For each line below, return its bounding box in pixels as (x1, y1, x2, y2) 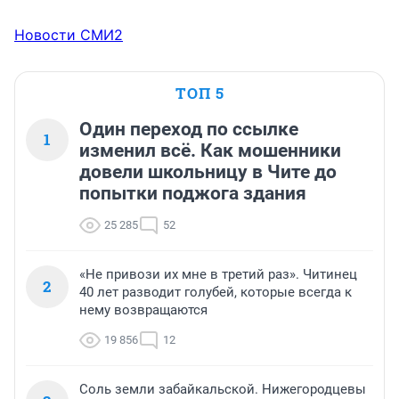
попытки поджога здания (79, 183, 306, 205)
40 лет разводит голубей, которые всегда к (79, 284, 352, 301)
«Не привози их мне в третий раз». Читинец (79, 266, 357, 283)
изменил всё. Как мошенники (79, 140, 341, 162)
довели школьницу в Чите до (79, 161, 337, 183)
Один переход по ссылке (79, 118, 298, 141)
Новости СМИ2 (14, 26, 123, 45)
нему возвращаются (79, 302, 208, 319)
